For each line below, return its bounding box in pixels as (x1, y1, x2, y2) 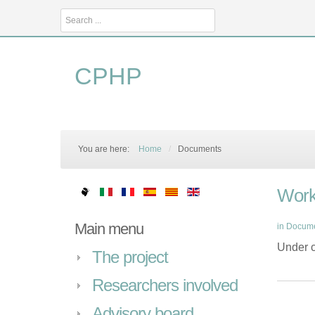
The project (92, 247, 168, 266)
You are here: (78, 144, 131, 154)
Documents (178, 144, 221, 154)
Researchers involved (92, 276, 238, 295)
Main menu (75, 220, 143, 238)
